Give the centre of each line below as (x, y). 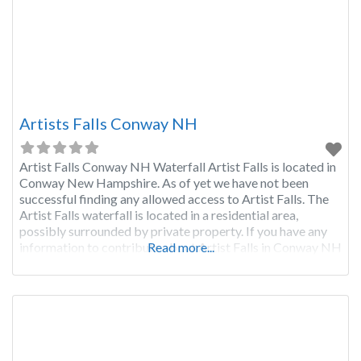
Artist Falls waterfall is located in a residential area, (159, 215)
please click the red (72, 263)
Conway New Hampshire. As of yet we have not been (164, 183)
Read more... (180, 247)
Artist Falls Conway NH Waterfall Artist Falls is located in (178, 167)
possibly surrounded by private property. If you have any (173, 231)
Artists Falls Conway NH (108, 124)
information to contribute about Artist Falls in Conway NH (180, 247)
